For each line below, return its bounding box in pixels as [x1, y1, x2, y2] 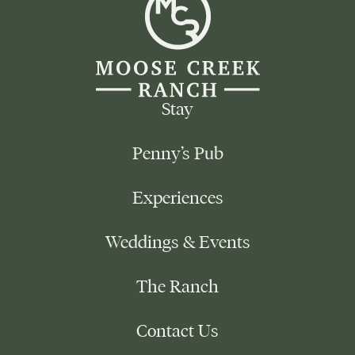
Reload [258, 46, 298, 61]
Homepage [258, 62, 320, 77]
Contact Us [136, 320, 219, 342]
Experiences [132, 187, 223, 208]
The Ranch [136, 276, 219, 297]
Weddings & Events [105, 231, 250, 253]
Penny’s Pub [132, 143, 223, 164]
